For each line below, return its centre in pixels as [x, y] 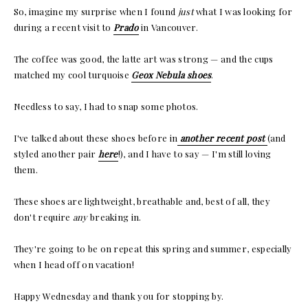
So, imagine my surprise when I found [96, 11]
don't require [43, 217]
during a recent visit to [64, 27]
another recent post [222, 137]
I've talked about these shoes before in [96, 137]
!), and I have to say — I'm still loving [195, 153]
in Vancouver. [168, 27]
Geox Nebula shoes [172, 74]
